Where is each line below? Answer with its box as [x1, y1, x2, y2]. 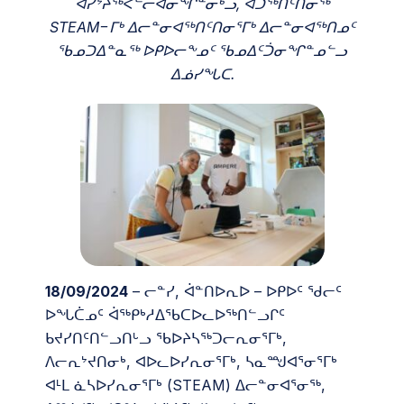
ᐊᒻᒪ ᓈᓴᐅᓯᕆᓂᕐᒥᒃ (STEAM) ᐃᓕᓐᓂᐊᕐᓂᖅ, [45, 376, 326, 395]
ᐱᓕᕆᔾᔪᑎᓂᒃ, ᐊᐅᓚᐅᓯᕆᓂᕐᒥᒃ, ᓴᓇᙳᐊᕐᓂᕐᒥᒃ [45, 353, 337, 372]
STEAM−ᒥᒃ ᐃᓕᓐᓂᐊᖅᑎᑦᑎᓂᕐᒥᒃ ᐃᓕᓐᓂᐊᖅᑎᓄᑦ [49, 17, 355, 36]
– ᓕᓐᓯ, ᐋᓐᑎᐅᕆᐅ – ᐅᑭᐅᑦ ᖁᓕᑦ [128, 282, 342, 301]
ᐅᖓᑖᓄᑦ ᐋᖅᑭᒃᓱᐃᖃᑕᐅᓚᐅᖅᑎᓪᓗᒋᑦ [45, 306, 285, 325]
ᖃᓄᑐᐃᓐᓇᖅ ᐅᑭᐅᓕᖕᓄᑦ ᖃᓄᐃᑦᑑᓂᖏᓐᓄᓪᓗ [57, 41, 347, 60]
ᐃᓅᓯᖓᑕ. [170, 64, 234, 83]
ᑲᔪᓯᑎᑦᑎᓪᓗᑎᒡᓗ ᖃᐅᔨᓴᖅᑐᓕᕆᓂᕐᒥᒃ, [45, 329, 287, 348]
